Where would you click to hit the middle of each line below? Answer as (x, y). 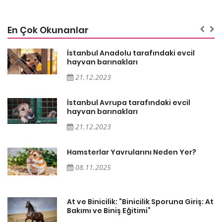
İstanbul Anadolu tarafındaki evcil (131, 53)
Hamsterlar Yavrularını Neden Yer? (132, 152)
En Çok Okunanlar (48, 30)
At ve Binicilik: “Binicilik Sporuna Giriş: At (140, 201)
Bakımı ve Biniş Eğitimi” (109, 210)
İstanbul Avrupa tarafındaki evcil (129, 102)
